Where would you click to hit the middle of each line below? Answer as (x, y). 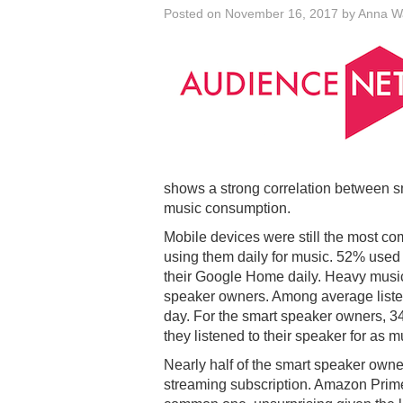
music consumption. (227, 208)
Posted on (194, 13)
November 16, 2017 (282, 13)
